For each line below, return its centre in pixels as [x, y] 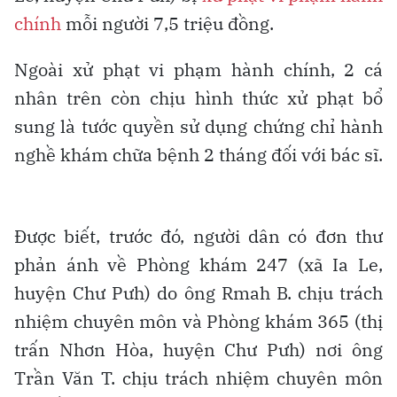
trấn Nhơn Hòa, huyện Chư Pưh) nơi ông [198, 350]
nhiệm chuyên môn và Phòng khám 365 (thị [198, 322]
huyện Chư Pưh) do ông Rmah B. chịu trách [198, 293]
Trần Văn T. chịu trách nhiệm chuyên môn [198, 378]
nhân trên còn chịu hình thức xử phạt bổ [198, 98]
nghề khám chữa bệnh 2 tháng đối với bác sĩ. [198, 155]
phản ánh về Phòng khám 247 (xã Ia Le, [198, 265]
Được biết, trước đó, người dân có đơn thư [198, 237]
